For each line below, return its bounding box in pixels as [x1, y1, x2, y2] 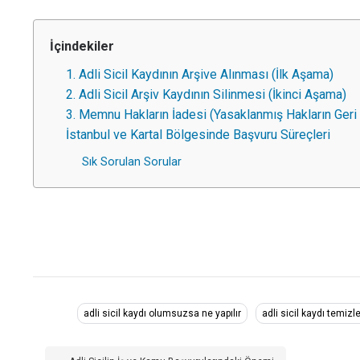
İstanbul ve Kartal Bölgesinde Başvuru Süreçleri [66, 127, 330, 142]
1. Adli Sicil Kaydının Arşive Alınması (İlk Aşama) [66, 67, 333, 82]
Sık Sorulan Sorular [82, 155, 182, 169]
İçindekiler [50, 39, 114, 54]
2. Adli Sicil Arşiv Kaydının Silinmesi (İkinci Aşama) [66, 87, 346, 102]
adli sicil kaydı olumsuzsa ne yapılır [84, 308, 241, 319]
